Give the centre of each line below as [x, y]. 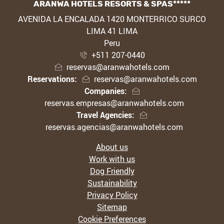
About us [112, 147]
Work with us [112, 159]
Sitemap [112, 207]
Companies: [105, 91]
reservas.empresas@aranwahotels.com [114, 103]
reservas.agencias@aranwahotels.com [114, 127]
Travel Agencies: [105, 115]
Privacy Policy [112, 195]
